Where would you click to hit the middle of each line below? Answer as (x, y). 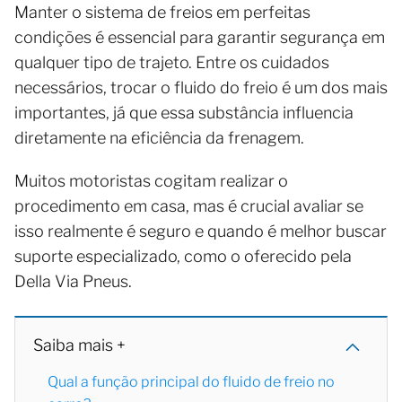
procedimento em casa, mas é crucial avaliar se (189, 205)
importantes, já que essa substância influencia (184, 112)
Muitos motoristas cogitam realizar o (151, 180)
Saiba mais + (79, 345)
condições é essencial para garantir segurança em (200, 37)
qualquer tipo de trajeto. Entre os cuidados (172, 62)
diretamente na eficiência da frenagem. (161, 137)
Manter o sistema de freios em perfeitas (162, 12)
